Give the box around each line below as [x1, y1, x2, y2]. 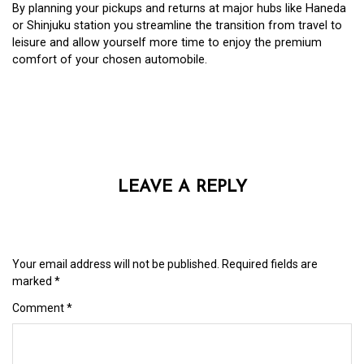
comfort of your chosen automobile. [12, 53, 207, 67]
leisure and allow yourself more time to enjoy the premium [12, 36, 322, 50]
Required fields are [222, 257, 318, 271]
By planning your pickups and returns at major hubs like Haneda [12, 2, 346, 16]
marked [12, 274, 54, 288]
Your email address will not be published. [12, 257, 219, 271]
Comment [12, 301, 67, 314]
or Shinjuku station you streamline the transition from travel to [12, 19, 342, 33]
